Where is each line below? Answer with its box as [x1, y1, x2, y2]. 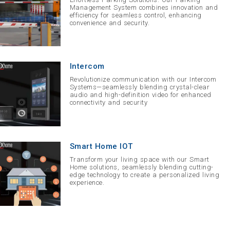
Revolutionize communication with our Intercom [69, 75, 217, 84]
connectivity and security [69, 99, 148, 107]
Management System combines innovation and [69, 4, 218, 12]
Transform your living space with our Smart [69, 155, 209, 163]
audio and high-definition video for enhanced [69, 91, 212, 99]
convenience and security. [69, 19, 150, 27]
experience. [69, 178, 105, 186]
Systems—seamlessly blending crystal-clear [69, 83, 210, 91]
